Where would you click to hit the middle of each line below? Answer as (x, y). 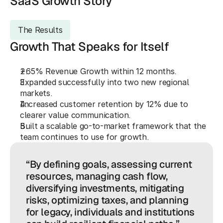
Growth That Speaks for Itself (90, 47)
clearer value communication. (76, 115)
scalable (62, 126)
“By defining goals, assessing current (109, 164)
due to (175, 104)
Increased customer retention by (83, 104)
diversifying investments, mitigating (105, 188)
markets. (36, 93)
